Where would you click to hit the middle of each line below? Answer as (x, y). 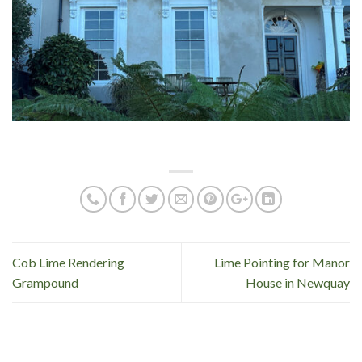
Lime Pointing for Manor (282, 263)
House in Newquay (298, 283)
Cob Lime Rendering (68, 263)
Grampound (45, 283)
